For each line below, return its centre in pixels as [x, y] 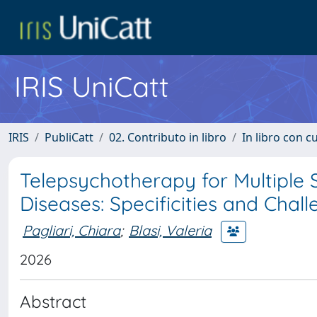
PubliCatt [69, 137]
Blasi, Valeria [170, 230]
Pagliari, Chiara [71, 230]
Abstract [53, 301]
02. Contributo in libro [168, 137]
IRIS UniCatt [92, 86]
